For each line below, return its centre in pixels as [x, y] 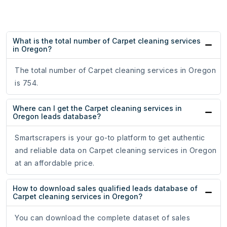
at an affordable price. [55, 163]
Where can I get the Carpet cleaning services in [97, 108]
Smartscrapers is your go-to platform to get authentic [110, 138]
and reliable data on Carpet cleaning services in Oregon [116, 150]
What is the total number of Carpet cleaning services [107, 41]
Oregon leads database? [57, 117]
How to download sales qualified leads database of [105, 188]
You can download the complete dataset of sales [102, 218]
